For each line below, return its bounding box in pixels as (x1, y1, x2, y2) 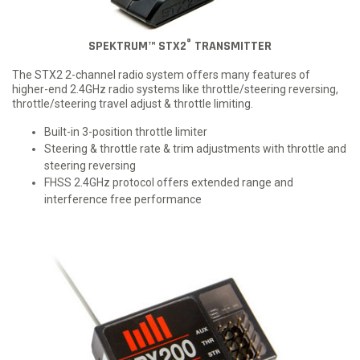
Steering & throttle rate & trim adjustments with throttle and (44, 141, 346, 155)
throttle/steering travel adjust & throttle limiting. (12, 96, 253, 110)
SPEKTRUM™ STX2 (88, 37, 186, 55)
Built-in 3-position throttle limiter (44, 125, 207, 138)
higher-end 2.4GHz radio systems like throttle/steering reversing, (12, 82, 338, 96)
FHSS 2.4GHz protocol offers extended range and (44, 175, 293, 189)
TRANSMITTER (191, 37, 272, 55)
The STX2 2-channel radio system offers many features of (12, 67, 310, 81)
